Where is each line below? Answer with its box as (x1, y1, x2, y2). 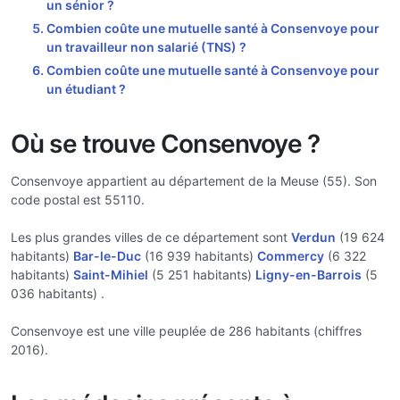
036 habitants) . (11, 286, 104, 301)
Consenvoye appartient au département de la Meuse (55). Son (11, 173, 377, 188)
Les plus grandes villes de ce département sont (11, 229, 291, 245)
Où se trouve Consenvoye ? (11, 129, 320, 159)
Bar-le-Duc (73, 248, 141, 263)
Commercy (257, 248, 324, 263)
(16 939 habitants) (141, 248, 257, 263)
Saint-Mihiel (73, 267, 148, 282)
